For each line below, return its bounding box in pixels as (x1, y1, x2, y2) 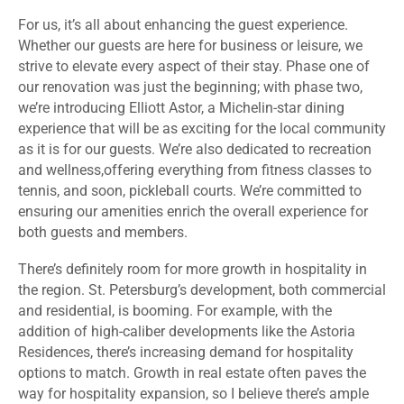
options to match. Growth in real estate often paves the (18, 364, 366, 382)
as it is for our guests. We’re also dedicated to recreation (18, 141, 372, 159)
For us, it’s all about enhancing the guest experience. (18, 16, 348, 34)
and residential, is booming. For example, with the (18, 302, 332, 320)
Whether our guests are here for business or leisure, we (18, 37, 363, 55)
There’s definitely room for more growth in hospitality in (18, 261, 367, 279)
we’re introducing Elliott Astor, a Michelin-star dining (18, 99, 344, 117)
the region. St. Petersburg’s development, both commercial (18, 281, 386, 299)
